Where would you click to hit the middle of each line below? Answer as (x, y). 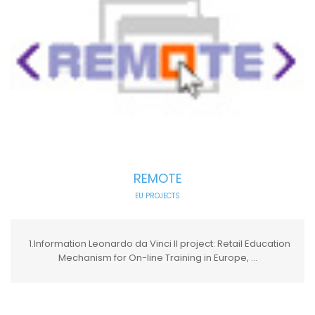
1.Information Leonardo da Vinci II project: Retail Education (157, 244)
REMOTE (157, 179)
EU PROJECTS (157, 196)
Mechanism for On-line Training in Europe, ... (157, 258)
